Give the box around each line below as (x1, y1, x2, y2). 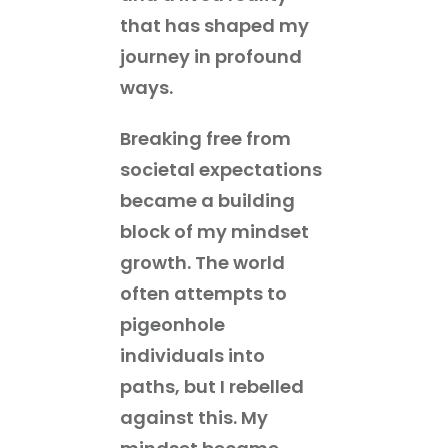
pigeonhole (120, 311, 225, 337)
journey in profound (120, 43, 302, 69)
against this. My (120, 404, 268, 430)
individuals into (120, 342, 265, 368)
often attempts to (120, 280, 287, 306)
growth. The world (120, 249, 285, 275)
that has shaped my (120, 12, 309, 38)
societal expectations (120, 156, 322, 182)
